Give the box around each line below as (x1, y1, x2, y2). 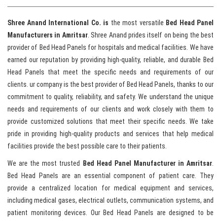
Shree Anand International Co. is (7, 19, 109, 27)
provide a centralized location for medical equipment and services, (7, 184, 214, 192)
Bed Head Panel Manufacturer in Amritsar (82, 159, 212, 168)
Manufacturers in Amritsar (7, 31, 88, 39)
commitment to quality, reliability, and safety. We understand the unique (7, 93, 214, 101)
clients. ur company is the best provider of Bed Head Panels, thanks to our (7, 80, 214, 89)
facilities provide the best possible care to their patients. (7, 142, 167, 150)
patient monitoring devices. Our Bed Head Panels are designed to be (7, 209, 214, 217)
